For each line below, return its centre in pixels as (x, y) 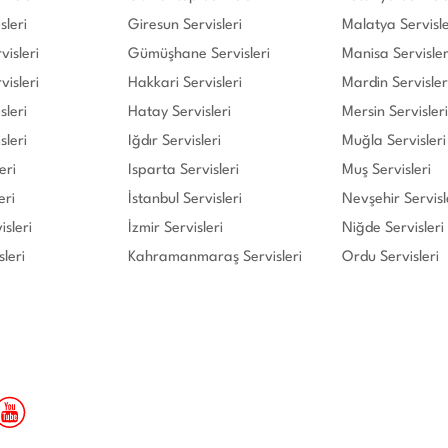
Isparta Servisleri (183, 170)
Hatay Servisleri (179, 112)
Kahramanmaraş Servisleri (215, 257)
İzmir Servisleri (175, 228)
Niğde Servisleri (393, 228)
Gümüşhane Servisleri (199, 54)
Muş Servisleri (386, 170)
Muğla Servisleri (394, 141)
